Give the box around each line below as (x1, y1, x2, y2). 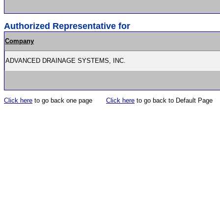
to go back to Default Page (135, 97, 213, 104)
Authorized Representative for (4, 21, 130, 31)
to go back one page (32, 97, 106, 104)
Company (5, 37, 34, 45)
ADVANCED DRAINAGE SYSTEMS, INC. (5, 57, 128, 64)
